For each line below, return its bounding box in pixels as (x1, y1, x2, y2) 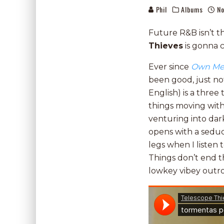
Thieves (148, 41, 183, 50)
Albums (181, 4, 203, 14)
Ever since (148, 62, 191, 71)
